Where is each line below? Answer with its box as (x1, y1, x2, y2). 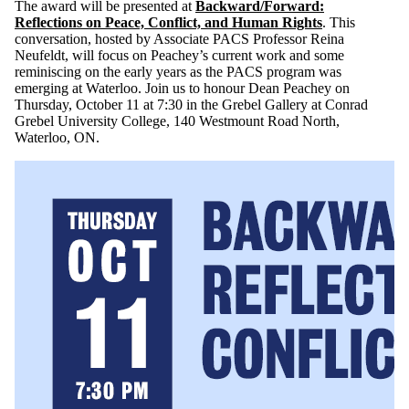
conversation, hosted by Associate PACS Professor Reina (15, 30, 344, 47)
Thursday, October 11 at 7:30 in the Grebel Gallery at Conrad (15, 96, 368, 112)
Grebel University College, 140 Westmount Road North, (15, 112, 340, 129)
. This (322, 14, 355, 30)
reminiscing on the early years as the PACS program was (15, 63, 341, 79)
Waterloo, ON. (15, 129, 100, 145)
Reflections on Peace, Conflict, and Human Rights (15, 14, 322, 30)
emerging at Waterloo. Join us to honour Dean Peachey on (15, 79, 350, 96)
